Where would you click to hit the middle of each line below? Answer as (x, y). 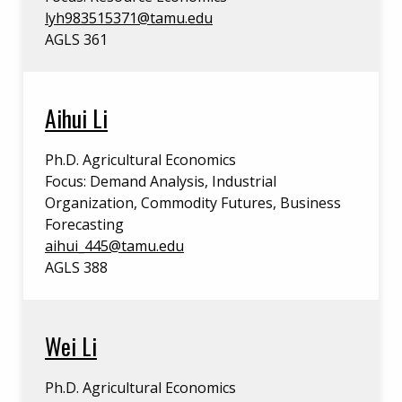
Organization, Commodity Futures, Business (193, 203)
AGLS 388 (76, 267)
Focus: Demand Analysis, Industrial (161, 181)
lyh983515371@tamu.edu (129, 18)
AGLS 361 (76, 39)
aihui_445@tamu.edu (114, 246)
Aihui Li (76, 118)
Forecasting (84, 224)
